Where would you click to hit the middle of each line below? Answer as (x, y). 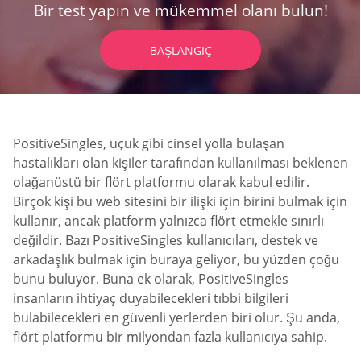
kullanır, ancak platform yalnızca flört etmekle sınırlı (168, 221)
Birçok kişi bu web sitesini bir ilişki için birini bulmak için (180, 202)
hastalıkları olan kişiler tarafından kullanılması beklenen (180, 163)
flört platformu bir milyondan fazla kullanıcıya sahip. (170, 337)
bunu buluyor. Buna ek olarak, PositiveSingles (151, 279)
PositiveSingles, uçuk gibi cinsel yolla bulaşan (149, 144)
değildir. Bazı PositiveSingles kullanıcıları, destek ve (166, 241)
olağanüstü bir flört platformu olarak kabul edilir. (161, 183)
